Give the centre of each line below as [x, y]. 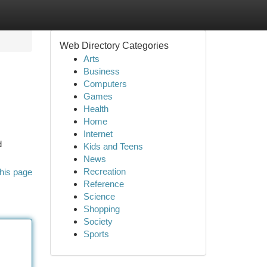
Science [99, 196]
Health [96, 109]
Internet [98, 134]
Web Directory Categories [114, 46]
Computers [105, 84]
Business [101, 71]
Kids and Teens [113, 146]
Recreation [104, 171]
